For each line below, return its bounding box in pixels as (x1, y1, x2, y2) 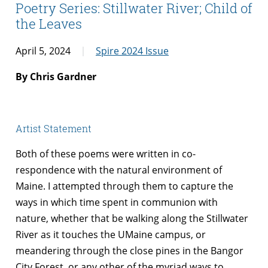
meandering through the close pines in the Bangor (16, 243, 243, 257)
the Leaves (16, 15, 82, 33)
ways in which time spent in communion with (16, 195, 218, 209)
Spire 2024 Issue (96, 44, 169, 57)
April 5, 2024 (16, 44, 71, 57)
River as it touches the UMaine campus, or (16, 227, 206, 241)
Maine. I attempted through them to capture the (16, 179, 233, 193)
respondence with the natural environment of (16, 163, 222, 176)
